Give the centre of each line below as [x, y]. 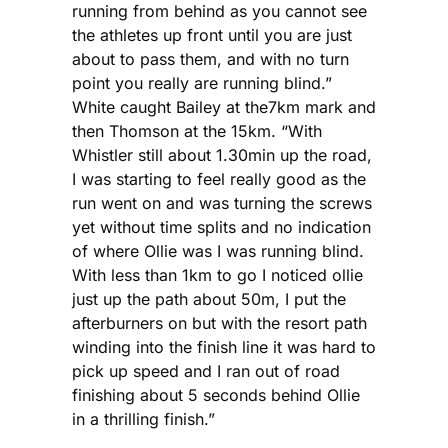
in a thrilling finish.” [143, 418]
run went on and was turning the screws [222, 202]
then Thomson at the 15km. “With [197, 130]
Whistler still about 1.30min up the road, [222, 154]
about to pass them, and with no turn [210, 58]
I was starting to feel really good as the [219, 178]
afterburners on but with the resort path [219, 322]
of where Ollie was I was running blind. [218, 250]
